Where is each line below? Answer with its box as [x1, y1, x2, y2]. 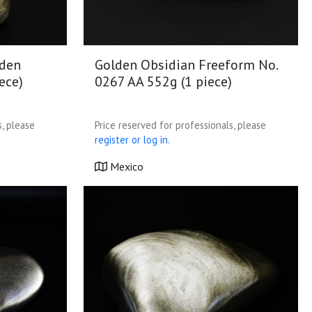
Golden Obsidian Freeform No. [95, 56, 277, 74]
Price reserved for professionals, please [95, 118, 266, 132]
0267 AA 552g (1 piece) [95, 72, 232, 91]
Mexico [107, 159, 143, 173]
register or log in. [95, 133, 170, 146]
